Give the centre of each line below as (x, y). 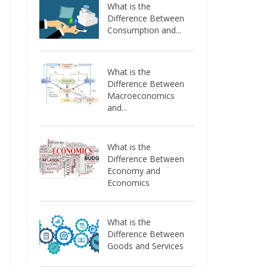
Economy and (134, 170)
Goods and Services (146, 246)
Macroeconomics (141, 95)
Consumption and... (145, 30)
